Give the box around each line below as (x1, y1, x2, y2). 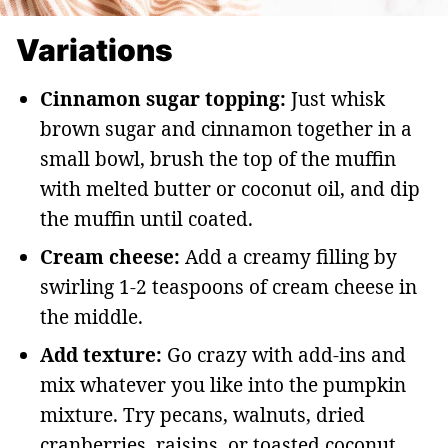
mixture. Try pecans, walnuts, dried (40, 402, 365, 429)
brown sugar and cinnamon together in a (40, 116, 412, 143)
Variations (16, 32, 173, 69)
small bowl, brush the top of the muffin (40, 146, 396, 173)
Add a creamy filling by (180, 244, 397, 271)
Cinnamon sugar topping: (40, 86, 286, 113)
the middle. (40, 304, 143, 331)
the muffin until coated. (40, 206, 253, 233)
